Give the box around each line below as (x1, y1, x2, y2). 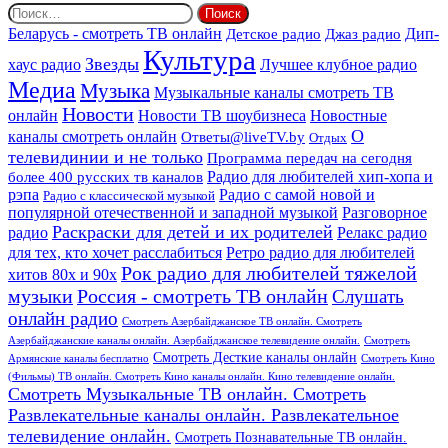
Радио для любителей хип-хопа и (207, 168, 433, 186)
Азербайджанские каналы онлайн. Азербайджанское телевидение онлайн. (8, 335, 360, 347)
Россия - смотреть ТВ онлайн (77, 285, 328, 308)
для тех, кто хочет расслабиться (8, 243, 222, 263)
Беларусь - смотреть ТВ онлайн (8, 25, 222, 43)
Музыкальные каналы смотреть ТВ (154, 83, 394, 103)
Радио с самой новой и (219, 186, 375, 204)
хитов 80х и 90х (8, 266, 117, 284)
